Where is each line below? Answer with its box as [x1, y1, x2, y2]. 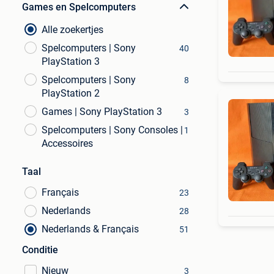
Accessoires [42, 138, 93, 149]
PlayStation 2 [42, 87, 100, 99]
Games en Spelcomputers [22, 1, 136, 13]
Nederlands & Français [42, 223, 139, 235]
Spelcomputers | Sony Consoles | [42, 124, 183, 136]
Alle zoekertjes [42, 24, 103, 35]
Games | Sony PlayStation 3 [42, 106, 162, 117]
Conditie [22, 244, 58, 256]
